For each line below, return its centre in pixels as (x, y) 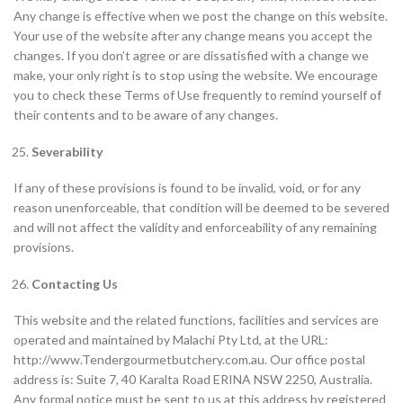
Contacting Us (75, 284)
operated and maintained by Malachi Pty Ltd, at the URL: (171, 340)
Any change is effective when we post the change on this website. (201, 16)
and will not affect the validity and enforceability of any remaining (195, 227)
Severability (67, 152)
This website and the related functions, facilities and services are (196, 320)
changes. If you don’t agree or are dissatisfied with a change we (191, 55)
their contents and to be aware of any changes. (146, 115)
